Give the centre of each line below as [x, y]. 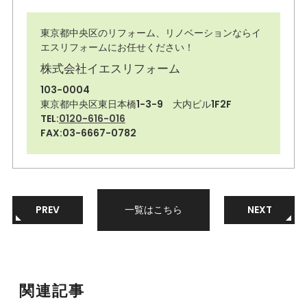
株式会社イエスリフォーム [110, 69]
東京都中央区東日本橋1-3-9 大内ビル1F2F [136, 105]
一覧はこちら [153, 210]
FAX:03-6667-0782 [88, 133]
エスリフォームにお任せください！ [117, 48]
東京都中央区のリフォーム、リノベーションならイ [150, 33]
